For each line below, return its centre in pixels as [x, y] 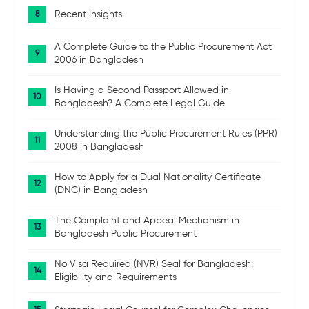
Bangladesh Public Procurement [126, 234]
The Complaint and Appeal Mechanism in [147, 221]
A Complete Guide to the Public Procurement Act [163, 47]
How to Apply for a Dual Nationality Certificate [158, 177]
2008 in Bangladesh [99, 147]
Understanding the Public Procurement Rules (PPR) [166, 134]
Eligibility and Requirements [116, 277]
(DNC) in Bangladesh [101, 190]
